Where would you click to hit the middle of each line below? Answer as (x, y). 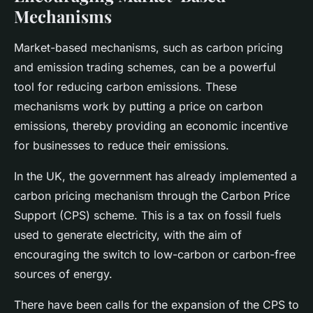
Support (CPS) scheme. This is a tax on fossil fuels (147, 216)
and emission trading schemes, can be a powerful (145, 67)
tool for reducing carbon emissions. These (125, 87)
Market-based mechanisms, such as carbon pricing (148, 48)
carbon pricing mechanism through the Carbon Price (152, 196)
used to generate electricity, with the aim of (128, 235)
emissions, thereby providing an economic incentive (151, 126)
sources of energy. (63, 274)
